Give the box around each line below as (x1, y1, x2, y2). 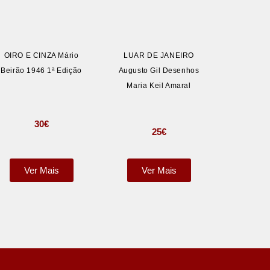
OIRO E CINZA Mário (4, 51, 79, 60)
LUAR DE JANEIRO (124, 51, 194, 60)
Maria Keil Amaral (127, 81, 191, 90)
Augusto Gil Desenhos (118, 66, 199, 75)
